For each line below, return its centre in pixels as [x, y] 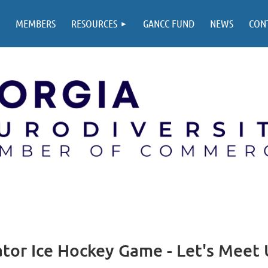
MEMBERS [36, 23]
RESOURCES [94, 23]
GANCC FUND [169, 23]
